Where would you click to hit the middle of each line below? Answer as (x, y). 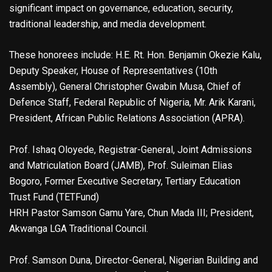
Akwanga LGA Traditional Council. (79, 229)
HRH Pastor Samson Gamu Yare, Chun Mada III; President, (131, 213)
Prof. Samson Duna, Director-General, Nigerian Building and (134, 260)
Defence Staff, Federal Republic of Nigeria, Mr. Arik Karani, (132, 103)
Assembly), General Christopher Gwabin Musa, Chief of (125, 87)
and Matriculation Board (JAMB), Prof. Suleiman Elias (121, 166)
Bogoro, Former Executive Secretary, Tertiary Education (125, 182)
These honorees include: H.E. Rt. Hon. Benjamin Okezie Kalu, (135, 55)
